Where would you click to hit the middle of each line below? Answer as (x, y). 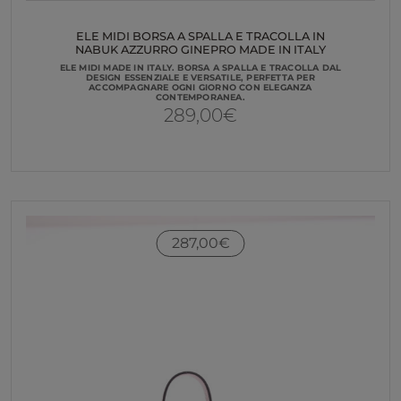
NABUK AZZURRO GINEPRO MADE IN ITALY (200, 50)
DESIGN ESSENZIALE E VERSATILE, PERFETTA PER (200, 77)
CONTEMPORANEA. (200, 97)
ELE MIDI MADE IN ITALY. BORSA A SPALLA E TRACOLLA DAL (200, 67)
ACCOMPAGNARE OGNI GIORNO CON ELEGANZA (200, 87)
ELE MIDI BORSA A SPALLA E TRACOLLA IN (200, 37)
